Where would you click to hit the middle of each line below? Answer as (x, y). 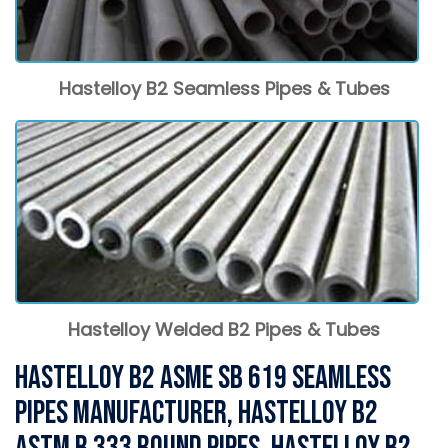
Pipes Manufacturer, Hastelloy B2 (196, 413)
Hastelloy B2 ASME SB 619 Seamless (203, 378)
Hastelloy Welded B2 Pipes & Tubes (224, 329)
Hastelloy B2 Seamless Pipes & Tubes (224, 88)
